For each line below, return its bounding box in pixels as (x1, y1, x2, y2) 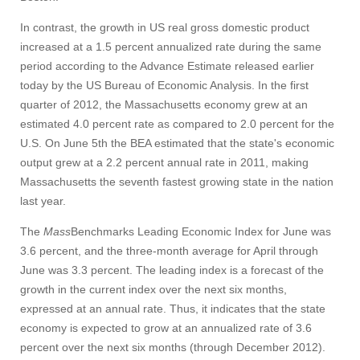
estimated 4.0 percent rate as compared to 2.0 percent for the (20, 117, 334, 130)
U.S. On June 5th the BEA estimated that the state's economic (20, 137, 334, 149)
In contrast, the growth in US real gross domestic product (20, 21, 309, 34)
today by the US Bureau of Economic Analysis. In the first (20, 79, 309, 92)
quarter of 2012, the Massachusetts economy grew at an (20, 98, 308, 111)
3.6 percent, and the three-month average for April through (20, 244, 318, 257)
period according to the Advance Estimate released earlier (20, 59, 314, 72)
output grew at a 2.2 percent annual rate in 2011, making (20, 156, 309, 169)
